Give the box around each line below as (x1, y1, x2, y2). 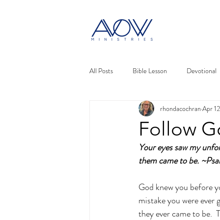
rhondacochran (160, 103, 201, 113)
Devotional (187, 65, 217, 76)
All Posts (89, 65, 113, 76)
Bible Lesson (133, 65, 167, 76)
